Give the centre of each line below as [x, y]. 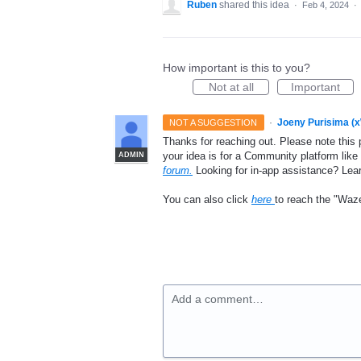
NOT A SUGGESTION [214, 122]
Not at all [231, 87]
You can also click [207, 200]
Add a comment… [218, 299]
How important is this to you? [237, 68]
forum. [178, 170]
